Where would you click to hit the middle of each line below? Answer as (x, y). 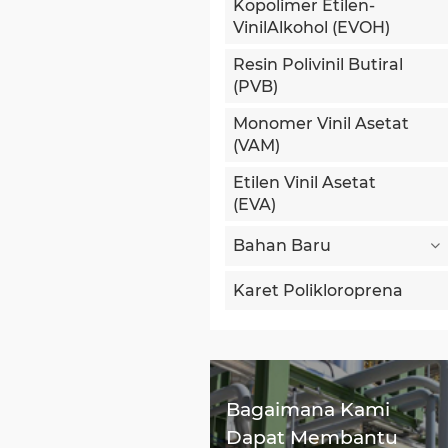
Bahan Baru (281, 246)
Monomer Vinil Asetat (320, 124)
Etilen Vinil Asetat (304, 183)
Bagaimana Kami (307, 410)
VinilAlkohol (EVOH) (311, 28)
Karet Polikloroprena (317, 290)
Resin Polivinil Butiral (317, 65)
